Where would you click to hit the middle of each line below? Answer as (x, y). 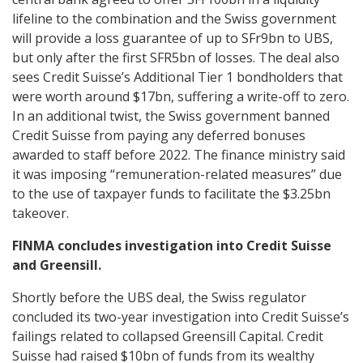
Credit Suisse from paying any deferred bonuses (159, 135)
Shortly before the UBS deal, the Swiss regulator (159, 297)
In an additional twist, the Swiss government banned (171, 115)
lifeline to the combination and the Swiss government (174, 18)
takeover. (41, 213)
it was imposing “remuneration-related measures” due (177, 174)
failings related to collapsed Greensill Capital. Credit (168, 336)
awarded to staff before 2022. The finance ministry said (179, 154)
